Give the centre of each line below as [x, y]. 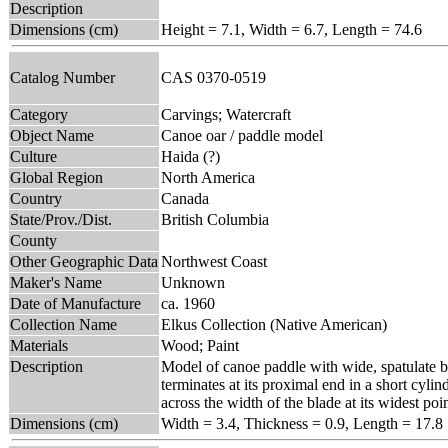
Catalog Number [62, 77]
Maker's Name [56, 282]
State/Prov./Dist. [61, 219]
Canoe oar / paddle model [242, 135]
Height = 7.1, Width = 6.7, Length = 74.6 [291, 29]
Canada [185, 198]
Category [39, 114]
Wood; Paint [200, 345]
